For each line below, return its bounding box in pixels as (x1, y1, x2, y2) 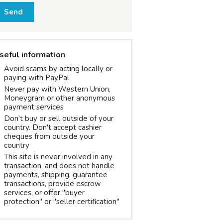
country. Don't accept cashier (4, 122, 102, 132)
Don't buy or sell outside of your (4, 113, 113, 123)
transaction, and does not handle (4, 161, 114, 171)
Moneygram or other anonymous (4, 93, 115, 103)
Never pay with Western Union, (4, 84, 111, 94)
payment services (4, 102, 64, 112)
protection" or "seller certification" (4, 197, 119, 207)
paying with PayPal (4, 73, 69, 83)
